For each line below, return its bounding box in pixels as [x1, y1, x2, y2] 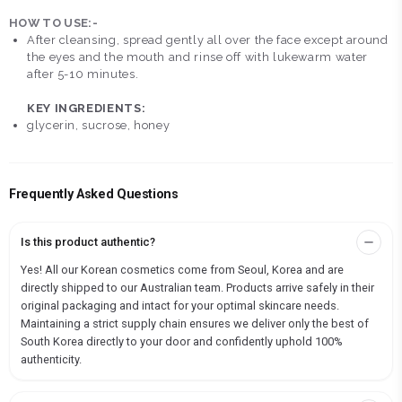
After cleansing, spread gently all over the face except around [27, 33, 389, 48]
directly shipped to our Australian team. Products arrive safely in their [21, 281, 374, 295]
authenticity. [21, 353, 82, 367]
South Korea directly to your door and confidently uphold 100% [21, 335, 343, 349]
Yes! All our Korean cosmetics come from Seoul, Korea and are [21, 263, 344, 277]
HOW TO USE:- [9, 16, 98, 31]
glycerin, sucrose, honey [27, 118, 170, 133]
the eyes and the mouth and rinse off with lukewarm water [27, 50, 368, 65]
